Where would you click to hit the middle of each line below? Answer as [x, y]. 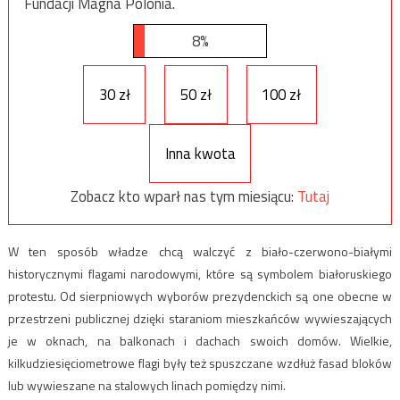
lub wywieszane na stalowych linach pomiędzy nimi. [146, 386]
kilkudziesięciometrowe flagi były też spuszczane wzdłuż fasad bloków [200, 363]
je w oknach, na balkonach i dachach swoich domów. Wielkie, [200, 341]
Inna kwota [200, 153]
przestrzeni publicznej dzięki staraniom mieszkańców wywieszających [200, 319]
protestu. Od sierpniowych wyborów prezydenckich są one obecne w [200, 296]
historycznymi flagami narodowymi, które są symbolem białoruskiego [200, 274]
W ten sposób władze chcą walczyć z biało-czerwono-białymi [200, 252]
